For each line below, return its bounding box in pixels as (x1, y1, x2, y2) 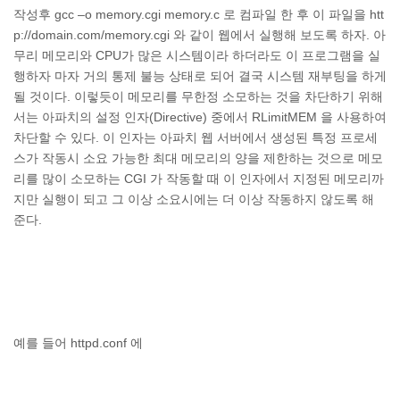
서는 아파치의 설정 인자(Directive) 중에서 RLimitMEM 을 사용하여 (13, 110, 387, 124)
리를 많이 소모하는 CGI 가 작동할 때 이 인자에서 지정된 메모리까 (13, 171, 384, 186)
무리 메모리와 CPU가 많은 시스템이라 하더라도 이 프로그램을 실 (13, 48, 380, 62)
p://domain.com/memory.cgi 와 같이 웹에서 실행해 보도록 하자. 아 (13, 28, 386, 42)
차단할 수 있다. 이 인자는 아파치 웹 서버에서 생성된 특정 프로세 (13, 130, 378, 145)
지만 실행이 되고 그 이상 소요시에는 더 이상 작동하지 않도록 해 (13, 192, 374, 206)
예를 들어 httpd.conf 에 (13, 336, 143, 350)
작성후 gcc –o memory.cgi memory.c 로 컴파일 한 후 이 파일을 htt (13, 7, 384, 21)
